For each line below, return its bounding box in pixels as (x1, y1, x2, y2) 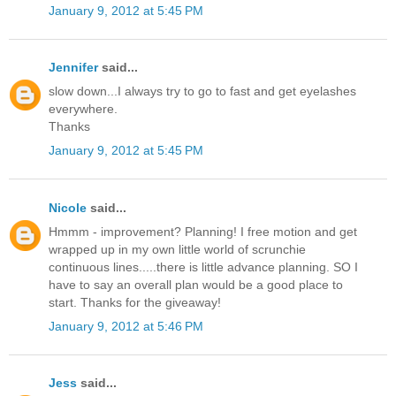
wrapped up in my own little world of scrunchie (49, 241, 306, 256)
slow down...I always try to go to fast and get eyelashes (49, 84, 356, 99)
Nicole (49, 200, 87, 215)
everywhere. (49, 102, 118, 117)
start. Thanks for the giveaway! (49, 294, 221, 309)
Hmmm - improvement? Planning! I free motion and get (49, 224, 357, 239)
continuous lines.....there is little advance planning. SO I (49, 259, 358, 274)
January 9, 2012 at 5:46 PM (49, 319, 203, 334)
